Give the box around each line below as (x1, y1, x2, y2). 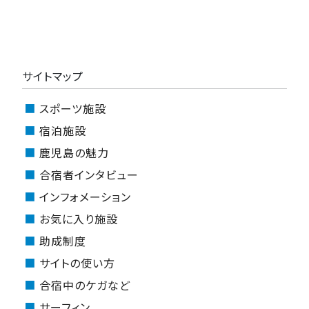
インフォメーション (39, 188, 131, 205)
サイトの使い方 (39, 254, 115, 271)
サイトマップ (22, 67, 83, 84)
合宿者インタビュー (39, 166, 139, 183)
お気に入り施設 (39, 210, 118, 227)
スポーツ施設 (39, 99, 106, 117)
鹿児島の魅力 (39, 143, 109, 161)
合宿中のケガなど (39, 276, 130, 293)
